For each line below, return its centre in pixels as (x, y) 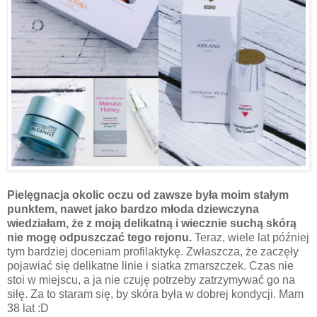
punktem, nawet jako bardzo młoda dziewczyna (133, 209)
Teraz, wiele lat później (250, 238)
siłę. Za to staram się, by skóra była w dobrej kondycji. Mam (155, 294)
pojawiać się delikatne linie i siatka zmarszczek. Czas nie (150, 266)
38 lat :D (28, 309)
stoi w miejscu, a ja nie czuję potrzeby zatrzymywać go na (151, 280)
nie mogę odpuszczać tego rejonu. (99, 238)
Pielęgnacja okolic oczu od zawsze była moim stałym (148, 195)
